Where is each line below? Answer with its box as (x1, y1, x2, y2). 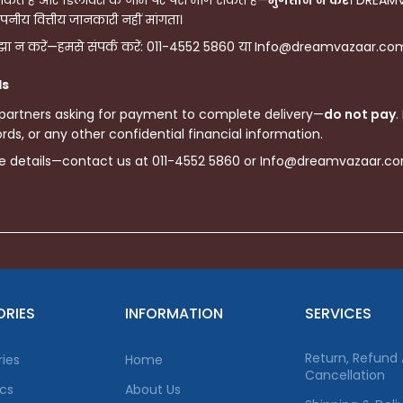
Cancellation (305, 366, 385, 385)
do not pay (324, 105, 396, 124)
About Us (125, 381, 181, 399)
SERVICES (305, 303, 372, 325)
